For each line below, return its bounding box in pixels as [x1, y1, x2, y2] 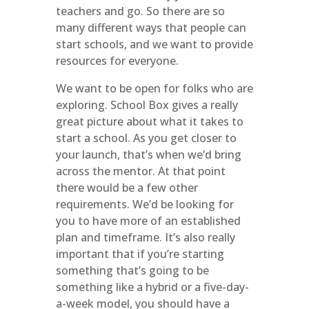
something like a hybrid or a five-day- [55, 279, 249, 295]
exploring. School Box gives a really [55, 97, 238, 112]
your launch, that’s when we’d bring [55, 147, 241, 162]
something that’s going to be [55, 263, 209, 278]
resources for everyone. [55, 53, 179, 68]
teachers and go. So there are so [55, 3, 225, 19]
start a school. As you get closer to [55, 130, 237, 146]
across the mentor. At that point [55, 163, 226, 179]
